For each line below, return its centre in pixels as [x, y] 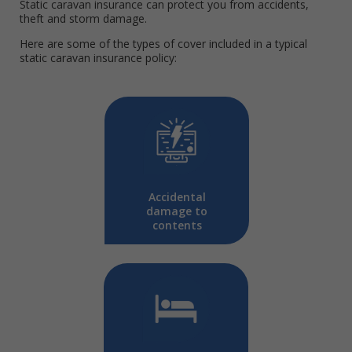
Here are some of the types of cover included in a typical [163, 43]
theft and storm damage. [86, 18]
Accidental [177, 196]
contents [177, 225]
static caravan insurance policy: [98, 57]
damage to [177, 211]
